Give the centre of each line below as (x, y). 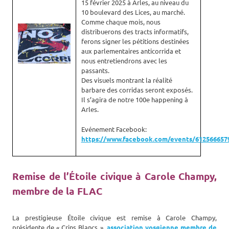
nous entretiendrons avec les (124, 61)
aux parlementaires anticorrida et (131, 51)
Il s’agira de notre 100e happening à (134, 100)
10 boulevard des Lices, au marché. (133, 12)
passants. (95, 71)
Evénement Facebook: (114, 129)
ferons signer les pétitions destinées (135, 41)
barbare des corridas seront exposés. (137, 90)
